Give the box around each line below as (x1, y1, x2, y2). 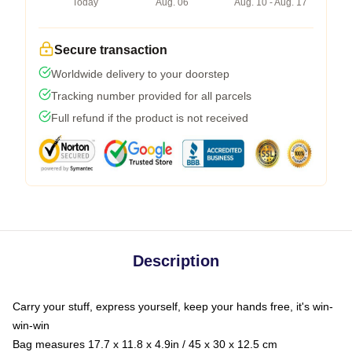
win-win (13, 318, 49, 332)
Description (133, 251, 219, 269)
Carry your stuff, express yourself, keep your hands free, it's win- (13, 299, 333, 313)
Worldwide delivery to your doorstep (51, 67, 229, 80)
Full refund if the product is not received (51, 111, 248, 124)
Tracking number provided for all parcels (51, 89, 251, 102)
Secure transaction (54, 42, 167, 57)
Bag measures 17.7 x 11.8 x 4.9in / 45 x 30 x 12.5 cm (13, 337, 277, 350)
